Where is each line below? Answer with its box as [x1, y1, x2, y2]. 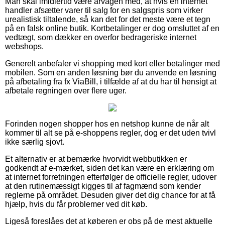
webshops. [5, 42, 44, 51]
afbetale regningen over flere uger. [5, 86, 127, 95]
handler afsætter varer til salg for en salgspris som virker [5, 6, 203, 15]
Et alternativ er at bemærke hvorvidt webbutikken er [5, 154, 187, 163]
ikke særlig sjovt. [5, 137, 64, 146]
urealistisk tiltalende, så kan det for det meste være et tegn [5, 15, 210, 24]
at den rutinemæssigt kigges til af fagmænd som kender [5, 181, 201, 190]
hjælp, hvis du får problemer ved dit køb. [5, 199, 147, 208]
